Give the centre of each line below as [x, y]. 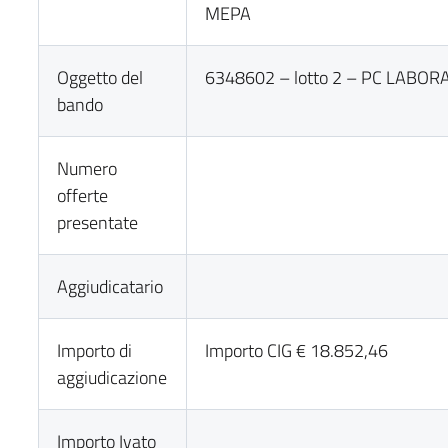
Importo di [95, 350]
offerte [83, 195]
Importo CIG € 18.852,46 [297, 350]
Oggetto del [100, 77]
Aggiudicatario [110, 286]
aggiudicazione [112, 377]
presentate [98, 222]
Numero [87, 168]
